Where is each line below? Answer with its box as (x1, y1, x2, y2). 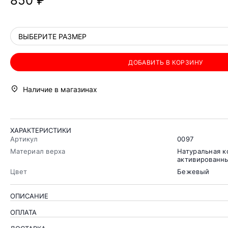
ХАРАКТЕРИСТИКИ (10, 126, 71, 135)
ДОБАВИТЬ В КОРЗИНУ (128, 58, 203, 66)
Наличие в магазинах (23, 85, 97, 94)
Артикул (10, 135, 38, 144)
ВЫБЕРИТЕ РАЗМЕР (18, 32, 87, 41)
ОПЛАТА (10, 208, 37, 217)
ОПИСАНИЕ (10, 192, 48, 201)
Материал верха (10, 147, 66, 156)
